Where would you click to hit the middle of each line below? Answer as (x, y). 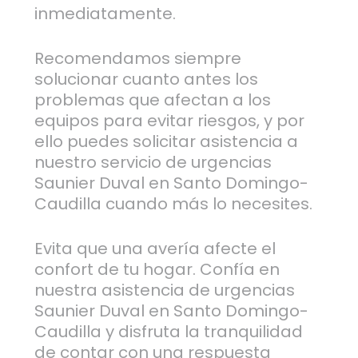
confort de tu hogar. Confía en (157, 270)
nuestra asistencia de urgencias (164, 290)
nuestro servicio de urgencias (153, 163)
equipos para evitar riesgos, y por (169, 121)
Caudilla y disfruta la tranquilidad (168, 332)
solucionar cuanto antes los (146, 80)
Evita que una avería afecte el (155, 249)
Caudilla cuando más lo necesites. (173, 204)
